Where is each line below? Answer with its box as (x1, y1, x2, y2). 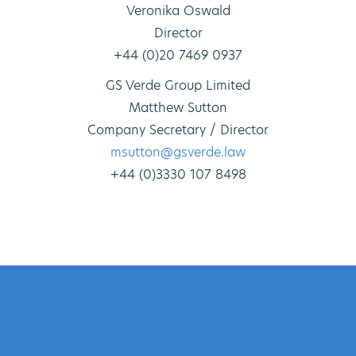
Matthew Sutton (129, 99, 227, 118)
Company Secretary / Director (87, 121, 269, 140)
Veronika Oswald (126, 2, 230, 21)
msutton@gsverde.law (110, 143, 246, 162)
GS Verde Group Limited (106, 76, 250, 95)
